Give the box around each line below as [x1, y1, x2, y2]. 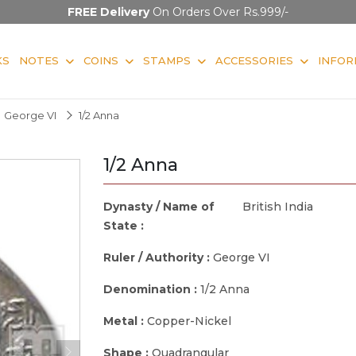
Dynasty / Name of [103, 199, 215, 214]
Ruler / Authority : [103, 250, 213, 265]
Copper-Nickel [147, 313, 231, 328]
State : [103, 218, 147, 233]
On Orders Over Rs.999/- [149, 5, 288, 19]
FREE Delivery [68, 5, 149, 19]
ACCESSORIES [215, 53, 293, 67]
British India [242, 199, 313, 214]
